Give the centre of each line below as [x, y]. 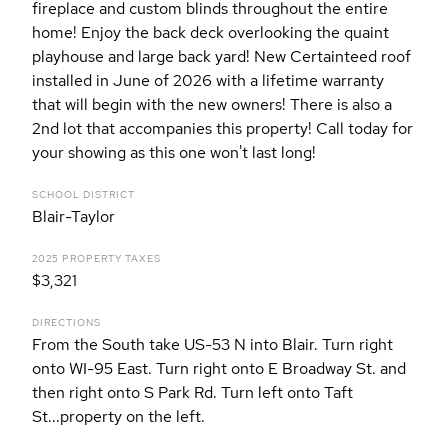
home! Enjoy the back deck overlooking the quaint [210, 33]
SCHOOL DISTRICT [83, 195]
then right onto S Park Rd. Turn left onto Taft [192, 393]
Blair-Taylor [73, 217]
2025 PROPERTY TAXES [96, 259]
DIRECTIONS [66, 323]
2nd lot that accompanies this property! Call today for [222, 129]
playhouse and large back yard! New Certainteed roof [221, 57]
